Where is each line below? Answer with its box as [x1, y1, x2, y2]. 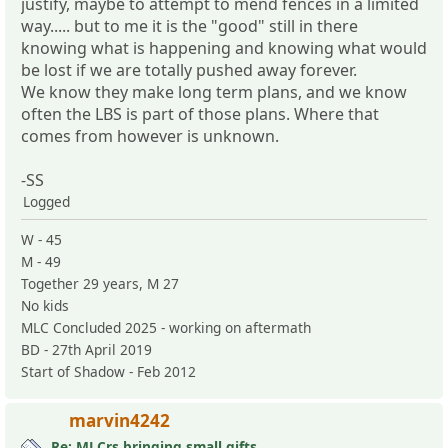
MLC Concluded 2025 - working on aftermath [21, 317, 311, 337]
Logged [23, 191, 70, 211]
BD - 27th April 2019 [21, 339, 152, 359]
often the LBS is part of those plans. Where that [21, 102, 379, 125]
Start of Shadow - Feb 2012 [21, 361, 196, 381]
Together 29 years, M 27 [21, 273, 179, 293]
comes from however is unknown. [21, 124, 279, 147]
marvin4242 [69, 408, 170, 432]
